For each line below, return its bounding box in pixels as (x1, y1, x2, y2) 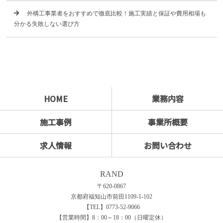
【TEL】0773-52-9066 (83, 203, 140, 211)
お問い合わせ (143, 139, 192, 151)
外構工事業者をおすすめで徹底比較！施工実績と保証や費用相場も (26, 9, 206, 17)
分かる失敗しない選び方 (13, 20, 80, 27)
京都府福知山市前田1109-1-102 (71, 193, 152, 200)
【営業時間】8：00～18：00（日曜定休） (56, 214, 167, 221)
